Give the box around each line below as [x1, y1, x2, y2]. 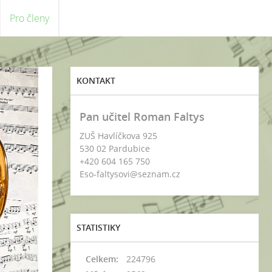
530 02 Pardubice [80, 143, 150, 154]
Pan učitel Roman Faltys [80, 109, 205, 124]
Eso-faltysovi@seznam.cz [80, 168, 180, 180]
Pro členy [10, 12, 49, 25]
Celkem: [86, 253, 118, 265]
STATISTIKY [76, 222, 120, 233]
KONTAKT [76, 75, 115, 86]
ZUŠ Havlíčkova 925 [80, 130, 157, 141]
